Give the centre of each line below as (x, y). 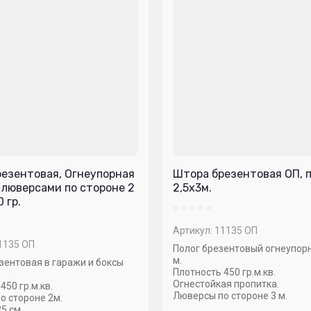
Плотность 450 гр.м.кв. (224, 272)
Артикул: (193, 230)
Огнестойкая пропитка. (226, 284)
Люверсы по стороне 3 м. (230, 296)
